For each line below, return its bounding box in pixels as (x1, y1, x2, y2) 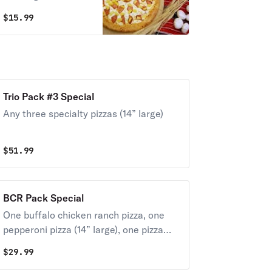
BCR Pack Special (2, 192, 84, 204)
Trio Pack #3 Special (2, 90, 94, 103)
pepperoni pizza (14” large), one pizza (2, 223, 163, 236)
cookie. (2, 238, 35, 250)
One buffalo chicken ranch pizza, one (2, 209, 165, 221)
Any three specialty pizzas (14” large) (2, 107, 163, 120)
